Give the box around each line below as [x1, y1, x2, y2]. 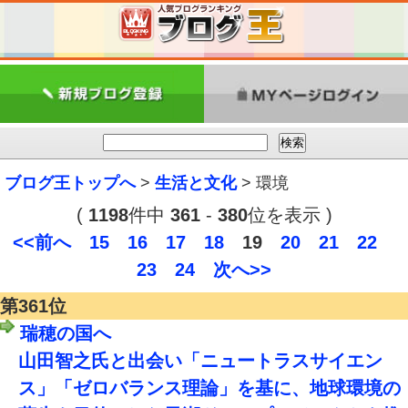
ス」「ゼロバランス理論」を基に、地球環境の [18, 378, 401, 399]
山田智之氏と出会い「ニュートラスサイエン [18, 351, 382, 372]
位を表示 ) [247, 205, 332, 226]
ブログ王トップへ [5, 174, 136, 193]
